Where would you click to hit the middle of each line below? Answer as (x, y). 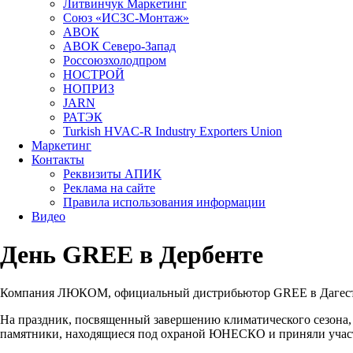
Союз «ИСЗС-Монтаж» (126, 18)
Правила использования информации (164, 202)
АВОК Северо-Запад (119, 46)
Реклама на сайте (109, 188)
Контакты (58, 160)
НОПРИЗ (89, 89)
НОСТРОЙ (94, 74)
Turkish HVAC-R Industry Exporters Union (173, 131)
